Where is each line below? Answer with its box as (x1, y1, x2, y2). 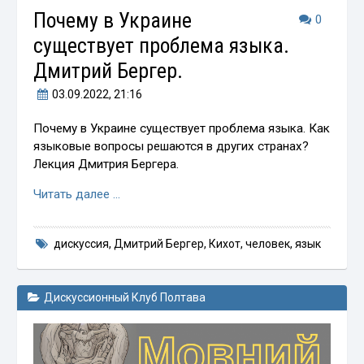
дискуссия (54, 237, 109, 251)
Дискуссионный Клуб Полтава (43, 291, 206, 305)
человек (245, 237, 290, 251)
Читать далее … (33, 187, 121, 202)
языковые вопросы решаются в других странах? (33, 139, 310, 154)
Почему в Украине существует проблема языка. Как (33, 121, 331, 136)
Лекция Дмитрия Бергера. (33, 157, 180, 172)
